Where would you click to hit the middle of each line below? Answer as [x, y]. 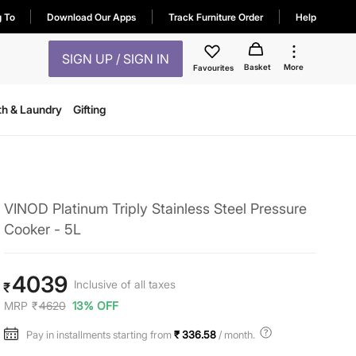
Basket [257, 66]
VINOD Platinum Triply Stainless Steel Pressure [155, 209]
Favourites [213, 67]
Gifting [89, 109]
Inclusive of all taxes [124, 284]
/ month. [235, 335]
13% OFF [95, 306]
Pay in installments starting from [100, 335]
